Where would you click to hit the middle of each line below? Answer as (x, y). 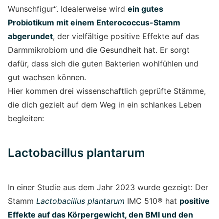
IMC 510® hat (152, 201)
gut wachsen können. (47, 77)
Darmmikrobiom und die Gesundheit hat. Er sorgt (99, 50)
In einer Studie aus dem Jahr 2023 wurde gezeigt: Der (108, 187)
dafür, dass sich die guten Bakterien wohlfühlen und (103, 63)
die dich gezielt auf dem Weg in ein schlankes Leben (105, 104)
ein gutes (145, 9)
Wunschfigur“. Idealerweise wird (68, 9)
